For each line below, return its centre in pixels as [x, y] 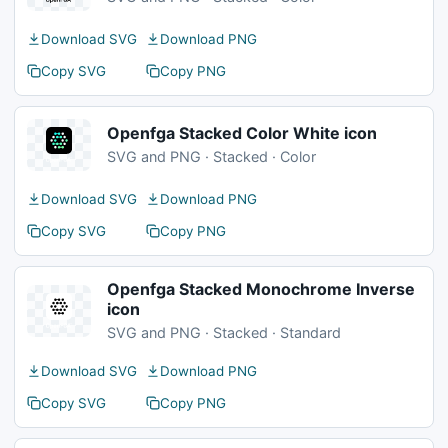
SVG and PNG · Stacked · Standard [224, 332]
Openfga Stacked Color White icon [242, 133]
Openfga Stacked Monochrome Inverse [261, 289]
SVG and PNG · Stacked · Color [211, 156]
